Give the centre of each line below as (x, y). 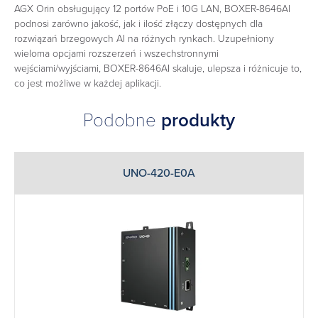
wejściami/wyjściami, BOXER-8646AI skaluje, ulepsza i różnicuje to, (158, 68)
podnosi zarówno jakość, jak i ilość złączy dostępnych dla (138, 23)
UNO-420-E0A (159, 174)
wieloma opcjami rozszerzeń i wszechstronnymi (116, 53)
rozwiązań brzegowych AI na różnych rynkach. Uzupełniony (144, 38)
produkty (198, 121)
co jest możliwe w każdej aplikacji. (88, 83)
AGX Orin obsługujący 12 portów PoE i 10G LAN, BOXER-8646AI (152, 9)
